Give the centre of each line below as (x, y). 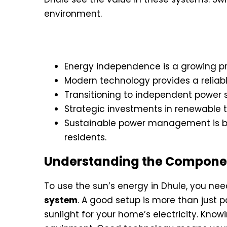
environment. (73, 13)
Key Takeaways (93, 40)
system (61, 200)
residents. (85, 137)
